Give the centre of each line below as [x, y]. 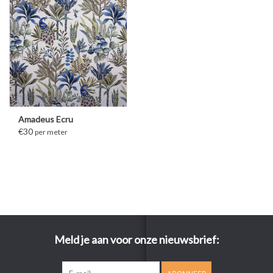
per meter [51, 132]
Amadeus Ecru [46, 119]
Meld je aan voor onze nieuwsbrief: [136, 239]
